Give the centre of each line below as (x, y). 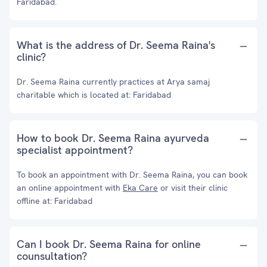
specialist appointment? (75, 150)
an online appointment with (70, 188)
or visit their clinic (193, 188)
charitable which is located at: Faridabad (94, 95)
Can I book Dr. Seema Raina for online (109, 244)
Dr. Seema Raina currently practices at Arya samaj (113, 82)
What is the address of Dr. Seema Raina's (116, 45)
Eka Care (140, 188)
